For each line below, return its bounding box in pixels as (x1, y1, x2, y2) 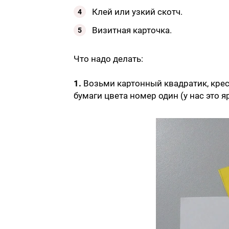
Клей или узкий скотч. (92, 6, 182, 17)
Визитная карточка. (92, 25, 172, 35)
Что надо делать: (74, 53, 143, 64)
